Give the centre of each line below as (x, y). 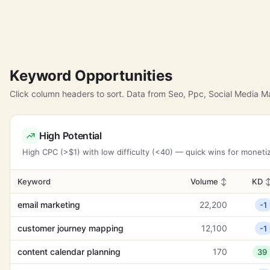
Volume (205, 181)
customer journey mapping (71, 228)
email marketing (49, 205)
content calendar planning (69, 252)
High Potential (71, 136)
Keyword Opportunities (91, 76)
